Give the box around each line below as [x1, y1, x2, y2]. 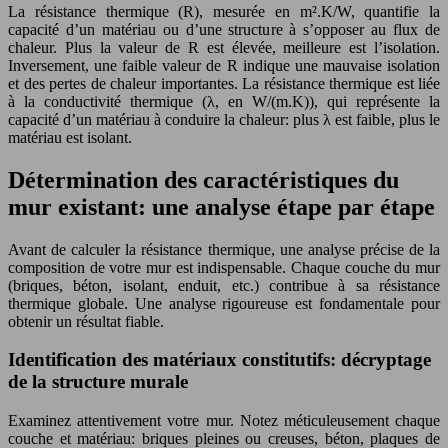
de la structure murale [8, 371, 188, 393]
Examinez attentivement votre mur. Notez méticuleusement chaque [8, 412, 440, 430]
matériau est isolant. [8, 128, 132, 146]
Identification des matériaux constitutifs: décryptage [8, 349, 431, 371]
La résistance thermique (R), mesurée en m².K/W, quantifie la [8, 2, 440, 20]
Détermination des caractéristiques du [8, 166, 399, 193]
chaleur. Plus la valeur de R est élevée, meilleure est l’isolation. [8, 38, 440, 56]
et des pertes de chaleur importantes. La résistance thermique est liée [8, 74, 440, 92]
